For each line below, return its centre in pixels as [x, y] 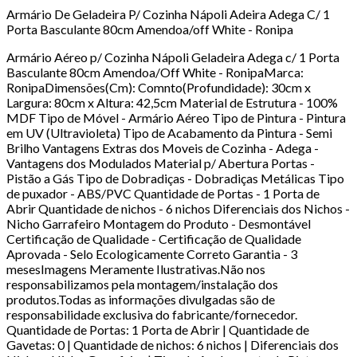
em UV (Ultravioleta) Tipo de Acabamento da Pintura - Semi [169, 132]
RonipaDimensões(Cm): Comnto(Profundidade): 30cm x [159, 87]
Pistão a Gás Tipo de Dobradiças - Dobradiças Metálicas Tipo [175, 178]
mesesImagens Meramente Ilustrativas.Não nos [136, 269]
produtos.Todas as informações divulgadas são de [141, 299]
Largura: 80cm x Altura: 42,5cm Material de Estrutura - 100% [172, 102]
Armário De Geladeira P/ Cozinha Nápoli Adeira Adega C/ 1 [168, 14]
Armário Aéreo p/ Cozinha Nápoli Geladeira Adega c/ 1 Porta [173, 57]
